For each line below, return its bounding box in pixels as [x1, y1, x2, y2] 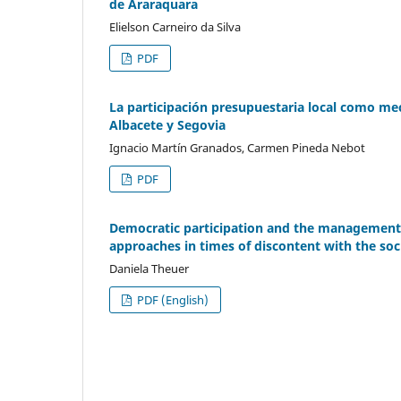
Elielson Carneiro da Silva [109, 18, 241, 35]
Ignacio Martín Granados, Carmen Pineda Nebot [109, 139, 365, 156]
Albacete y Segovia [109, 115, 226, 133]
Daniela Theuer [109, 260, 189, 277]
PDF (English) [134, 291, 209, 308]
